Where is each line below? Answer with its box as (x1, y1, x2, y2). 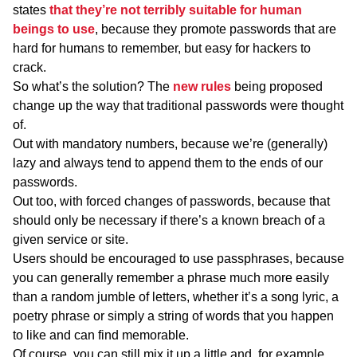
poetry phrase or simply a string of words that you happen (13, 308, 334, 323)
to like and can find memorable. (13, 328, 189, 342)
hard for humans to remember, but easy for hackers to (13, 41, 311, 55)
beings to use (13, 22, 95, 36)
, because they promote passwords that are (95, 22, 336, 36)
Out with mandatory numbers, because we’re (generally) (13, 136, 328, 151)
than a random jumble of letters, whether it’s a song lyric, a (13, 289, 339, 304)
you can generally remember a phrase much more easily (13, 270, 329, 284)
